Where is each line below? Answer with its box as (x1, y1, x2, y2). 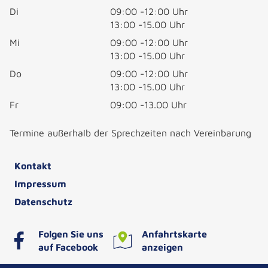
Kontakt (14, 160, 51, 171)
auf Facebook (38, 242, 98, 252)
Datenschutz (14, 196, 72, 207)
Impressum (14, 178, 66, 189)
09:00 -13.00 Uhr (110, 99, 187, 110)
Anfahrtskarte (142, 229, 207, 239)
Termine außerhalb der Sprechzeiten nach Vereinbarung (10, 127, 251, 138)
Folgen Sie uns (38, 229, 103, 239)
